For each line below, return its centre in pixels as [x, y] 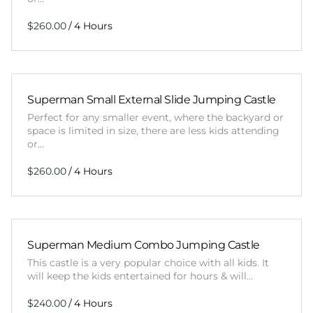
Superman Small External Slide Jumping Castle [152, 100]
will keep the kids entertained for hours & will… [140, 276]
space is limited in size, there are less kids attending [153, 131]
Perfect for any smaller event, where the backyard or [155, 118]
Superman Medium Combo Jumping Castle [144, 245]
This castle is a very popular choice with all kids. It [148, 263]
